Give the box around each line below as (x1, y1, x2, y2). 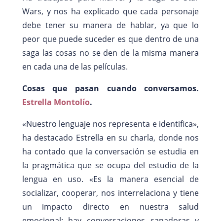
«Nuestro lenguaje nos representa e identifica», (22, 118, 199, 129)
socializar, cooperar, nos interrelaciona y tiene (22, 187, 199, 198)
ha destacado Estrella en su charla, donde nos (22, 132, 199, 143)
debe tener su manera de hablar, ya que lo (22, 19, 199, 31)
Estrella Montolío (22, 96, 90, 108)
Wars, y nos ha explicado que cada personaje (22, 5, 199, 17)
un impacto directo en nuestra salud (22, 201, 199, 212)
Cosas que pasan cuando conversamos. (22, 82, 199, 94)
